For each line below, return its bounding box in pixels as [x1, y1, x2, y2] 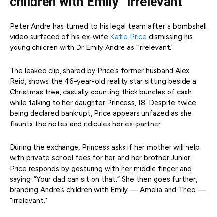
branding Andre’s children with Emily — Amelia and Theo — [10, 186, 206, 195]
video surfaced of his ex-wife [10, 32, 110, 42]
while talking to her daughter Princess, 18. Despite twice [10, 98, 196, 108]
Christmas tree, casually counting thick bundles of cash [10, 88, 192, 97]
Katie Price [110, 32, 147, 42]
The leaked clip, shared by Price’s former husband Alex [10, 66, 189, 76]
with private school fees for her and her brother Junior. [10, 154, 192, 163]
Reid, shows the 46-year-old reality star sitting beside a [10, 77, 196, 86]
